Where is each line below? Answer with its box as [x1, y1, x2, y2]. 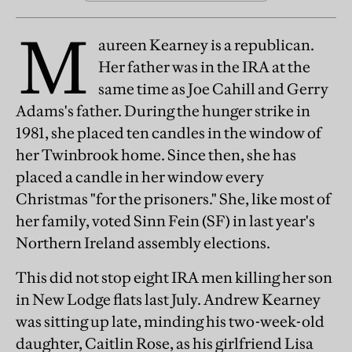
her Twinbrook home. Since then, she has [16, 145, 296, 164]
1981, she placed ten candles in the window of [16, 123, 321, 142]
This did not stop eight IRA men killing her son [16, 268, 332, 287]
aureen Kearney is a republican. [98, 35, 314, 54]
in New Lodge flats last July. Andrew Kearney [16, 290, 321, 309]
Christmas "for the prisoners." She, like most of [16, 189, 331, 208]
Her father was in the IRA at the [98, 57, 310, 76]
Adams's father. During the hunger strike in [16, 101, 310, 120]
